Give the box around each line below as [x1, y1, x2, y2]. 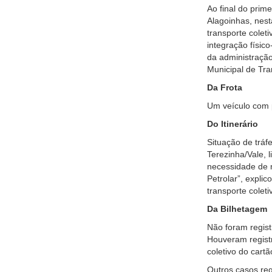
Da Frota [206, 82, 242, 92]
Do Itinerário [206, 118, 258, 129]
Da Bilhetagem [206, 203, 267, 214]
